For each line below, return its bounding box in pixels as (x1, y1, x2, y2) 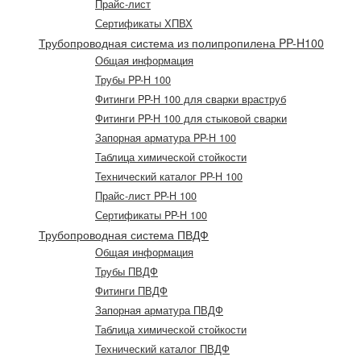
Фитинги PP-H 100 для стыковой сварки (95, 111, 287, 127)
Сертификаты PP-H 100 (95, 208, 207, 223)
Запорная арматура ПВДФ (95, 303, 223, 318)
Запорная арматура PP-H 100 (95, 131, 236, 146)
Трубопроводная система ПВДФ (39, 226, 209, 243)
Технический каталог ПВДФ (95, 342, 230, 357)
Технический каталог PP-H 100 (95, 169, 243, 185)
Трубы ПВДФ (95, 264, 158, 280)
